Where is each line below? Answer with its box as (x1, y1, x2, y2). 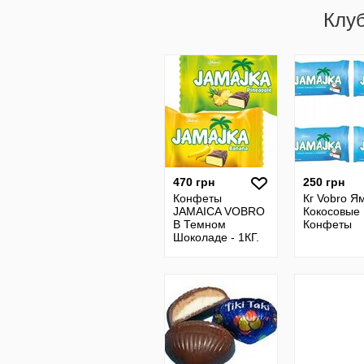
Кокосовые (303, 205, 360, 218)
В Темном (173, 218, 226, 231)
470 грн (173, 175, 214, 188)
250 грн (303, 175, 344, 188)
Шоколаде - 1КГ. (173, 231, 259, 244)
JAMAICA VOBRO (173, 205, 265, 218)
